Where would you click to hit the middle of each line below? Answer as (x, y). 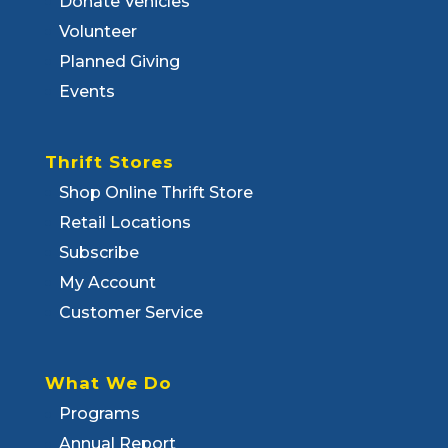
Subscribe (98, 253)
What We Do (108, 383)
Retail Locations (124, 223)
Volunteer (97, 31)
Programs (99, 414)
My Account (107, 283)
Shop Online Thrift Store (155, 193)
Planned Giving (119, 61)
